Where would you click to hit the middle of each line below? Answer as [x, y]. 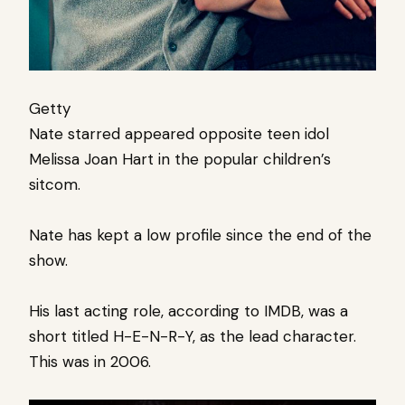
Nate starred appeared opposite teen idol [179, 133]
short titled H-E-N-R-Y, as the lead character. [193, 336]
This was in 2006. [90, 361]
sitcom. [55, 184]
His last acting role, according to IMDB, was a [188, 311]
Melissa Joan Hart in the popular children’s [180, 159]
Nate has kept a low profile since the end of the [200, 235]
